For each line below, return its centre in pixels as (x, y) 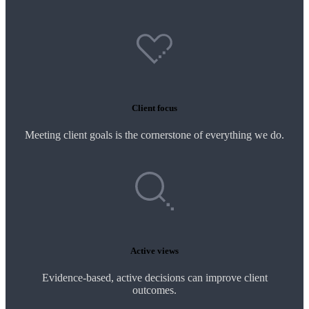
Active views (154, 250)
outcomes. (154, 290)
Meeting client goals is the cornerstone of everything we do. (154, 135)
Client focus (154, 108)
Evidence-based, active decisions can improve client (154, 277)
